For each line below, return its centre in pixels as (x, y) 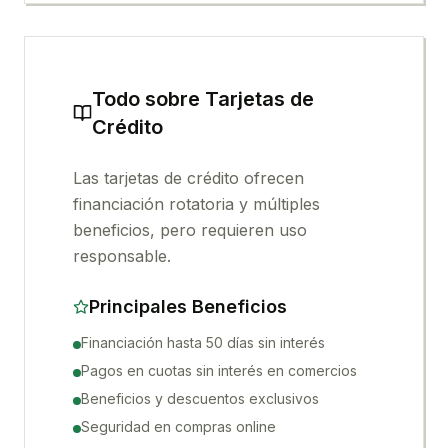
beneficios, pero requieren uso (190, 230)
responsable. (122, 256)
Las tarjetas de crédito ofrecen (188, 178)
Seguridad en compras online (178, 426)
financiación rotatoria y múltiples (196, 204)
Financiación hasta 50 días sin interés (203, 342)
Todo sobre (148, 99)
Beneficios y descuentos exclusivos (200, 398)
